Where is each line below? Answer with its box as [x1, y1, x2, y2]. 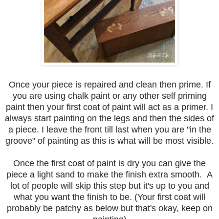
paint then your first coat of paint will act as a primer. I [6, 102, 213, 112]
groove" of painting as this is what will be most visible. [5, 135, 214, 146]
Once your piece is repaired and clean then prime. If [8, 79, 211, 89]
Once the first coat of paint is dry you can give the [13, 158, 206, 168]
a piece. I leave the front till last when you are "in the [8, 124, 211, 134]
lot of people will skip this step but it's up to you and [10, 180, 209, 191]
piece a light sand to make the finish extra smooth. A [6, 169, 213, 179]
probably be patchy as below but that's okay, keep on [6, 203, 213, 213]
